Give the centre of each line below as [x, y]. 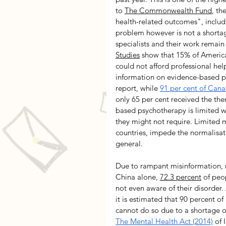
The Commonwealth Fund [168, 10]
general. [130, 143]
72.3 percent [181, 177]
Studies [128, 54]
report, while [138, 88]
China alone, [138, 177]
